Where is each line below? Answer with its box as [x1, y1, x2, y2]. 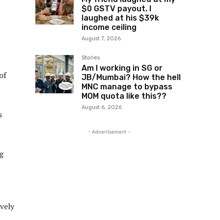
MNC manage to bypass [82, 82, 172, 92]
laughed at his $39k [82, 13, 159, 23]
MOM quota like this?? [82, 91, 166, 101]
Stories [82, 55, 100, 61]
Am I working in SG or [82, 63, 163, 73]
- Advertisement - [87, 129, 131, 135]
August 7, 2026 [82, 35, 121, 42]
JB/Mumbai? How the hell [82, 73, 181, 82]
